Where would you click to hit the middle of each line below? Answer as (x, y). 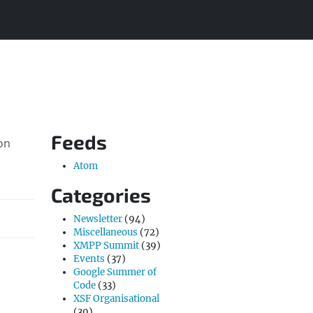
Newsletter (98, 219)
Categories (101, 195)
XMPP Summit (106, 246)
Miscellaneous (105, 232)
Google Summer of (115, 272)
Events (89, 259)
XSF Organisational (116, 299)
